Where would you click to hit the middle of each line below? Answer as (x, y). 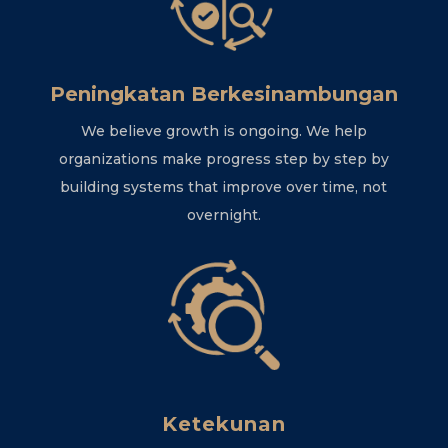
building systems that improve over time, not (224, 186)
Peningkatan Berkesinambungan (223, 93)
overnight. (223, 214)
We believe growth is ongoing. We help (223, 130)
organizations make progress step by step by (223, 158)
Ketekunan (223, 424)
